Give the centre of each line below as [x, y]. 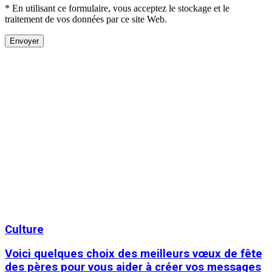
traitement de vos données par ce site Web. [86, 19]
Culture [24, 229]
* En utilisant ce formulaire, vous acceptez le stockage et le [117, 8]
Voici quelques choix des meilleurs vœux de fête [134, 254]
